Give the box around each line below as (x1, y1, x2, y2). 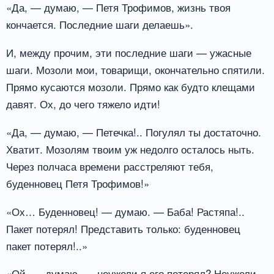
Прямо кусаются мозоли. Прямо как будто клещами (6, 78, 255, 94)
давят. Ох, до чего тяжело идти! (6, 95, 160, 111)
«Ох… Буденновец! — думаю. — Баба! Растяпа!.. (6, 203, 245, 219)
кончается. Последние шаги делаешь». (6, 17, 193, 32)
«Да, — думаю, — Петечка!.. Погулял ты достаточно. (6, 124, 261, 139)
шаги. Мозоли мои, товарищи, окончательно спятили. (6, 61, 265, 77)
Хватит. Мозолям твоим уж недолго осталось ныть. (6, 141, 254, 157)
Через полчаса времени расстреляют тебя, (6, 158, 213, 174)
